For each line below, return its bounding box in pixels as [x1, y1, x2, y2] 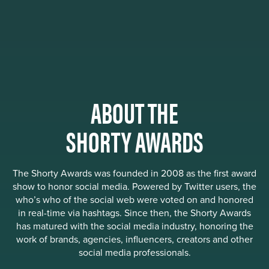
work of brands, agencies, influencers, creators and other [16, 232, 253, 247]
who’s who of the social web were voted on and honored [16, 193, 253, 207]
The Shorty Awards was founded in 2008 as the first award [13, 166, 256, 181]
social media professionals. [78, 246, 191, 260]
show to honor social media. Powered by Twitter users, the [13, 180, 256, 194]
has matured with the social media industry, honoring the [16, 219, 253, 234]
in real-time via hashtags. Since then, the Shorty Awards [18, 206, 251, 220]
